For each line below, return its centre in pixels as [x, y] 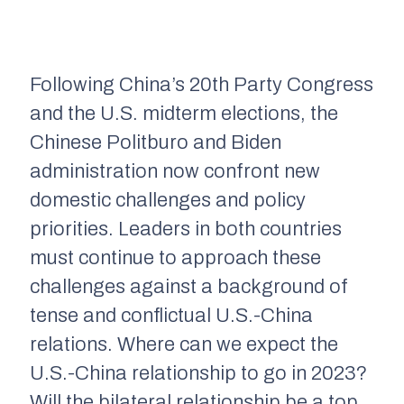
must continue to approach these [175, 258]
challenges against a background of [189, 287]
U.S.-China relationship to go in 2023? [198, 374]
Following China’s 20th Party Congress [202, 85]
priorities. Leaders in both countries [186, 230]
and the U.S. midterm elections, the [184, 114]
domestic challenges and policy [168, 201]
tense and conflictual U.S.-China [171, 316]
